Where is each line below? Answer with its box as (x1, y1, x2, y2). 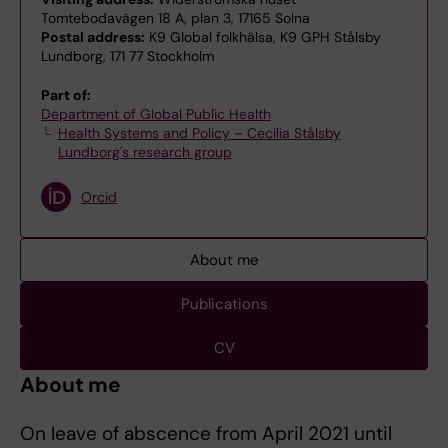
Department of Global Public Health (41, 105, 271, 123)
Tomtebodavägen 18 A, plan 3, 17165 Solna (41, 9, 310, 27)
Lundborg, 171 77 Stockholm (41, 47, 214, 65)
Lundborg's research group (57, 143, 232, 161)
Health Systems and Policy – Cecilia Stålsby (57, 124, 341, 142)
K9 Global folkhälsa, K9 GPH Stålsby (145, 28, 381, 46)
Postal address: (41, 28, 145, 46)
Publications (180, 294, 268, 314)
